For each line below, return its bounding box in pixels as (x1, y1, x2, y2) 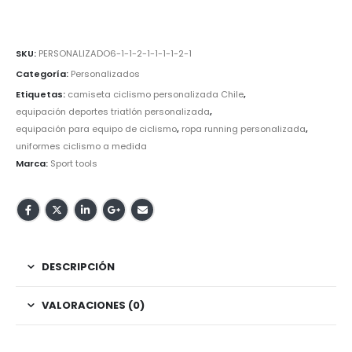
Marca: (16, 156, 50, 170)
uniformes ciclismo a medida (16, 139, 147, 152)
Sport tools (50, 156, 97, 170)
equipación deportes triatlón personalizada (16, 104, 210, 118)
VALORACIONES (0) (42, 298, 145, 313)
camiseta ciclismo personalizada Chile (68, 87, 244, 101)
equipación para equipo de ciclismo (16, 122, 177, 135)
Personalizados (71, 67, 140, 80)
